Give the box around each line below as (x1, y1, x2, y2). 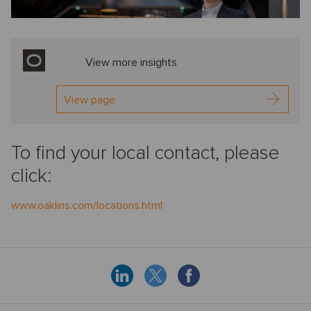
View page (64, 92, 115, 107)
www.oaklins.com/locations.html (11, 198, 162, 212)
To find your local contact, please (11, 140, 279, 165)
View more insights (85, 55, 177, 69)
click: (11, 163, 52, 187)
